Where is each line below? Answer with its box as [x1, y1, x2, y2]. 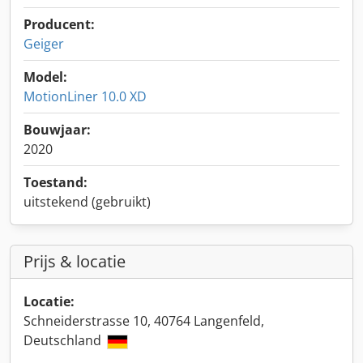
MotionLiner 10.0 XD [23, 88, 147, 105]
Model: [23, 68, 67, 86]
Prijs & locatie [23, 250, 126, 272]
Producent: [23, 15, 95, 33]
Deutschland [23, 331, 105, 349]
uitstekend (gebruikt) [23, 193, 151, 211]
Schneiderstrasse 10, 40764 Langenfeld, [23, 312, 264, 330]
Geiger [23, 35, 64, 53]
